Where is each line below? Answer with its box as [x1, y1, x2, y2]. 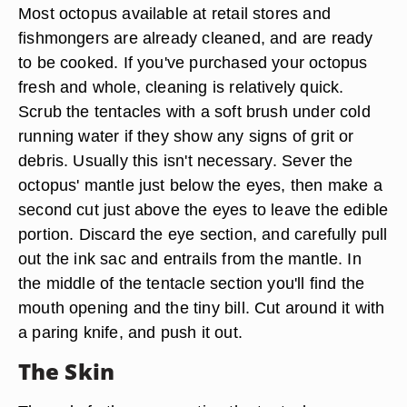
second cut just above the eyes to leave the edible [18, 200, 389, 219]
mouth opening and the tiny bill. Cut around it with [18, 298, 385, 317]
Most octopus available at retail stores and [18, 4, 331, 23]
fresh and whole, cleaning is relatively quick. [18, 77, 344, 96]
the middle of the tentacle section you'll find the [18, 273, 365, 293]
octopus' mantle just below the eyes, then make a [18, 175, 382, 194]
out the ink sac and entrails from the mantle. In [18, 249, 362, 268]
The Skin [18, 356, 114, 386]
